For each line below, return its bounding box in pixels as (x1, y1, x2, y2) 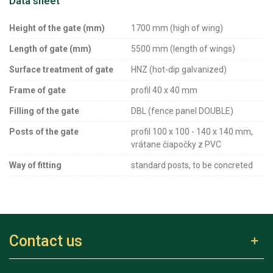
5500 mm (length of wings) (131, 43, 235, 54)
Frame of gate (9, 85, 66, 95)
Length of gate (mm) (9, 43, 91, 54)
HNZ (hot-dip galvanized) (131, 64, 227, 74)
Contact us (9, 232, 82, 250)
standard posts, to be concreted (131, 160, 253, 170)
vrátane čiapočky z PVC (131, 139, 221, 149)
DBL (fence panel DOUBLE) (131, 105, 233, 116)
